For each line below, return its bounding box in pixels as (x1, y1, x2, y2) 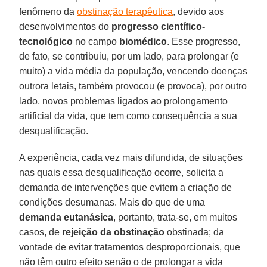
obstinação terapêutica (77, 6, 173, 17)
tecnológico (19, 36, 73, 46)
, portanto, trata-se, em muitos (113, 212, 238, 222)
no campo (73, 36, 120, 46)
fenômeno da (19, 6, 77, 17)
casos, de (19, 226, 63, 237)
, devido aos (173, 6, 225, 17)
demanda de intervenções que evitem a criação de (19, 182, 232, 193)
